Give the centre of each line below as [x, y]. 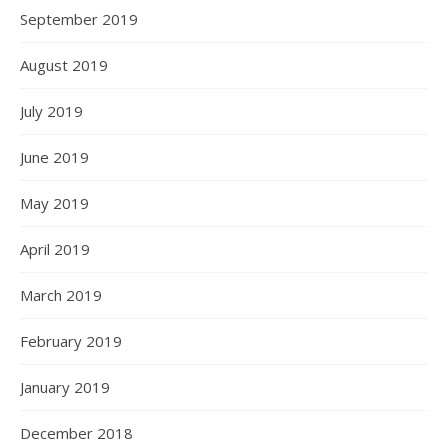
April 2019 [55, 249]
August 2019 [64, 65]
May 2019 [54, 203]
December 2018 [76, 433]
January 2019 [65, 387]
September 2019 [79, 19]
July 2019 [51, 111]
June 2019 [54, 157]
